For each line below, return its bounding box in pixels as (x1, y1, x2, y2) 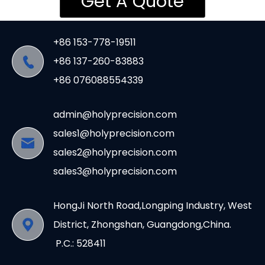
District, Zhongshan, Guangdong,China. (53, 218, 234, 231)
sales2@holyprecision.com (53, 146, 177, 159)
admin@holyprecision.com (53, 108, 177, 121)
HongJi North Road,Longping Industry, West (53, 199, 252, 212)
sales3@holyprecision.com (53, 164, 177, 178)
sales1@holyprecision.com (53, 127, 174, 140)
